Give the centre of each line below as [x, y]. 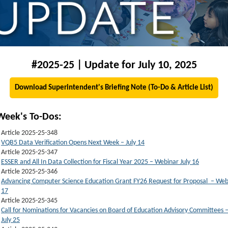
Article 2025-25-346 [29, 172]
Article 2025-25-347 [29, 153]
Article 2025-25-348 [29, 133]
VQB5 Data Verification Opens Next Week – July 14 [73, 143]
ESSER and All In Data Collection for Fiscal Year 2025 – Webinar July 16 [100, 162]
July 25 [10, 220]
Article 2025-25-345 [29, 201]
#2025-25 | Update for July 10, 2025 [114, 66]
